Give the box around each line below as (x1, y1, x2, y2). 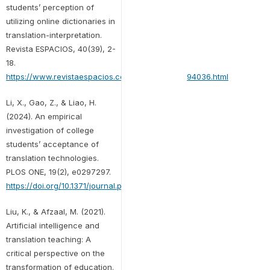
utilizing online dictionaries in (5, 16, 115, 26)
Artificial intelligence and (5, 220, 99, 230)
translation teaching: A (5, 234, 91, 244)
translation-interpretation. (5, 30, 102, 40)
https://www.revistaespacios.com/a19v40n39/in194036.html (5, 71, 228, 81)
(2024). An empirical (5, 111, 82, 121)
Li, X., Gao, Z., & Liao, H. (5, 97, 96, 107)
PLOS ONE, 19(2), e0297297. (5, 166, 111, 177)
